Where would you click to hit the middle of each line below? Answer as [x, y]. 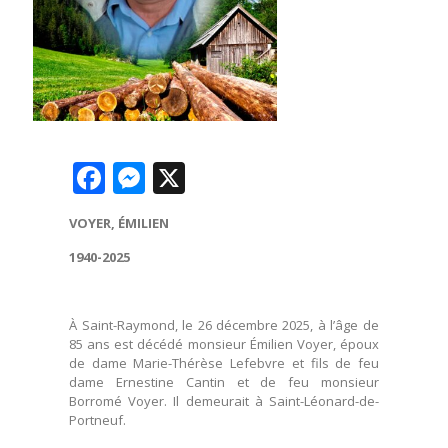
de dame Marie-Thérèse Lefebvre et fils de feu [224, 362]
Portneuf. [98, 419]
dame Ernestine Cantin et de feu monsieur [224, 381]
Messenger [227, 177]
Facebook [176, 177]
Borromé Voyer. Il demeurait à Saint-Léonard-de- [224, 400]
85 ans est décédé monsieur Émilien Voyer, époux [224, 343]
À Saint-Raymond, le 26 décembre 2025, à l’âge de [224, 324]
